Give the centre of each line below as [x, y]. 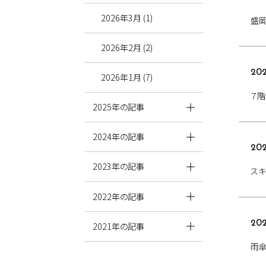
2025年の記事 [119, 107]
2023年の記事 [119, 167]
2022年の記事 [119, 196]
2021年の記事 [119, 226]
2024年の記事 [119, 137]
